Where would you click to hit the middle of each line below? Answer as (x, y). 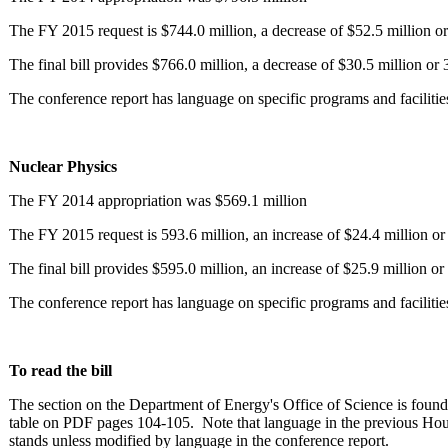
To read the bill (60, 370)
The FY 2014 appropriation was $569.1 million (158, 200)
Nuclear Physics (63, 166)
